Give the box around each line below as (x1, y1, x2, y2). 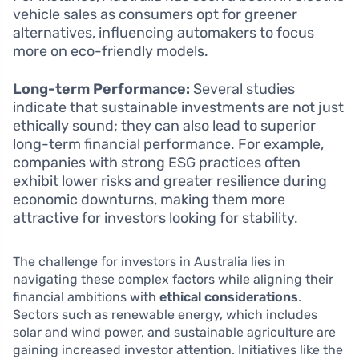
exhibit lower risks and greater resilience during (13, 172, 327, 191)
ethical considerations (159, 289, 298, 305)
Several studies (190, 80, 295, 99)
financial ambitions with (13, 289, 159, 305)
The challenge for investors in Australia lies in (13, 254, 285, 270)
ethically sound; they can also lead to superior (13, 117, 316, 135)
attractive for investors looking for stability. (13, 209, 298, 228)
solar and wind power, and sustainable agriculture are (13, 325, 336, 341)
